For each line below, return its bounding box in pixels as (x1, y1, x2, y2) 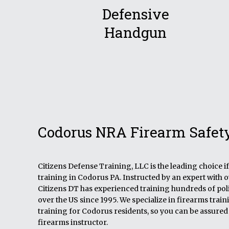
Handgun (104, 23, 167, 42)
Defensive (102, 5, 169, 24)
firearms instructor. (38, 218, 108, 227)
